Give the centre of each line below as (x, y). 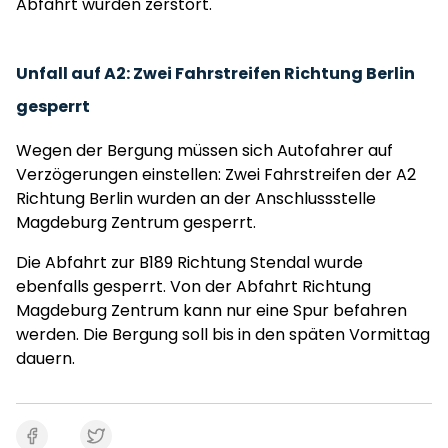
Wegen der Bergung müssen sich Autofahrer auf (204, 150)
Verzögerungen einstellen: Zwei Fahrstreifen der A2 (216, 174)
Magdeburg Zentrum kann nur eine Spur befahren (211, 310)
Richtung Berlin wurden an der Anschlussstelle (196, 198)
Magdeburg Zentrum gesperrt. (136, 222)
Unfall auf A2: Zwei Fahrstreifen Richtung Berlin (215, 73)
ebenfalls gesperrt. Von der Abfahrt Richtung (193, 286)
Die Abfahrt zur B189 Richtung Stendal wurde (189, 262)
